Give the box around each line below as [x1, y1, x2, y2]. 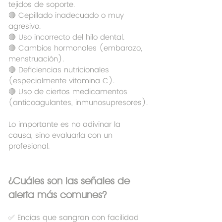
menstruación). [8, 53, 64, 66]
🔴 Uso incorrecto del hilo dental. [8, 31, 124, 44]
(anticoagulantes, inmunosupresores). [8, 97, 148, 110]
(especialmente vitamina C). [8, 75, 114, 88]
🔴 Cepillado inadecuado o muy [8, 9, 126, 22]
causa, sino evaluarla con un [8, 129, 115, 142]
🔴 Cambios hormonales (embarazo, [8, 42, 145, 55]
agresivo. [8, 20, 41, 33]
